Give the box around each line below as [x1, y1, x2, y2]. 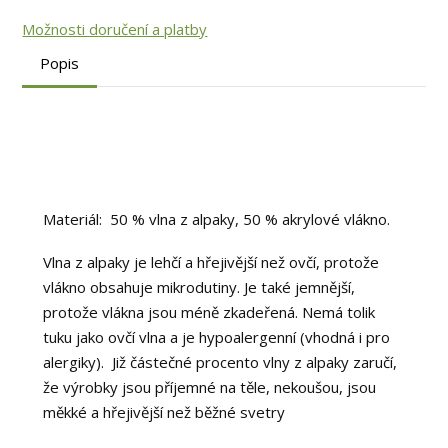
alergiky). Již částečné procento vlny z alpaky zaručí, [42, 352, 397, 373]
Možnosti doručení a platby [22, 19, 208, 40]
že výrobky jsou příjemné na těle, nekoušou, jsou [42, 377, 376, 398]
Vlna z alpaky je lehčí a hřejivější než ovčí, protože [42, 252, 379, 273]
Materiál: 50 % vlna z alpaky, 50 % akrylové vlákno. [42, 209, 390, 230]
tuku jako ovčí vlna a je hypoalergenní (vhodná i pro [42, 327, 390, 348]
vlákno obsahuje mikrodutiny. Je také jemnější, [42, 277, 355, 298]
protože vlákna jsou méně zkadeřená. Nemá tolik [42, 302, 375, 323]
